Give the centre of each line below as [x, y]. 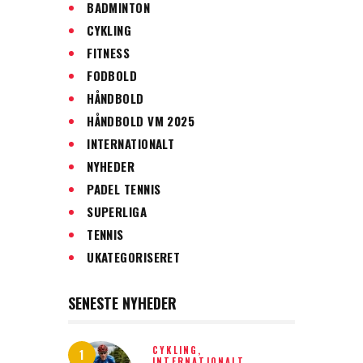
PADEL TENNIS [124, 188]
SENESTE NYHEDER [122, 303]
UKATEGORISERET [134, 256]
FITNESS [109, 52]
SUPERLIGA [117, 211]
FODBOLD [112, 75]
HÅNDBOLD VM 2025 [141, 120]
